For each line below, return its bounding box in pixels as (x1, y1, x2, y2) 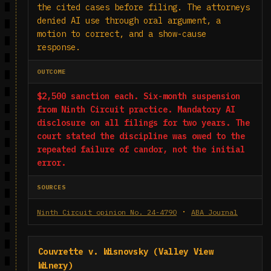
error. (37, 157, 66, 168)
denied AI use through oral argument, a (37, 15, 221, 26)
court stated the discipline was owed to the (37, 131, 245, 142)
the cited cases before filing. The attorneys (37, 2, 250, 13)
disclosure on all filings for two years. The (37, 117, 250, 128)
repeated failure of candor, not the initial (37, 144, 245, 155)
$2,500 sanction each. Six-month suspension (37, 91, 240, 102)
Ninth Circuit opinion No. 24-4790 (37, 207, 177, 217)
